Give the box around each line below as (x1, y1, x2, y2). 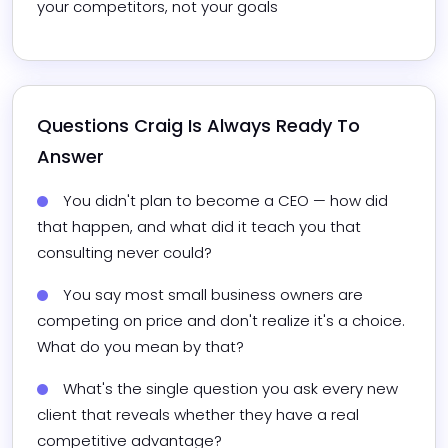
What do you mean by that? (37, 336, 244, 358)
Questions (37, 113, 134, 139)
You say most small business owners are (63, 284, 363, 306)
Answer (37, 144, 104, 170)
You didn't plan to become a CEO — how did (63, 190, 388, 212)
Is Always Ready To (183, 113, 360, 139)
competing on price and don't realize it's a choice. (37, 310, 405, 332)
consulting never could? (37, 242, 212, 264)
